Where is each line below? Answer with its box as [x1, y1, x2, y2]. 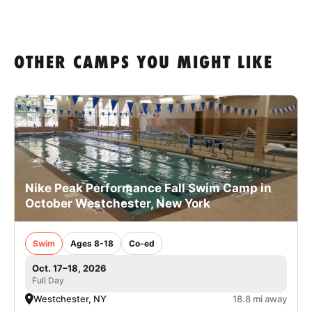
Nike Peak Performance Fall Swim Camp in [25, 180, 272, 195]
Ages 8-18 [70, 237, 114, 249]
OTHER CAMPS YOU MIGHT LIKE [14, 54, 273, 74]
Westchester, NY [33, 292, 107, 304]
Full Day [32, 274, 64, 286]
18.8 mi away [233, 292, 287, 304]
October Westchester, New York [25, 196, 210, 210]
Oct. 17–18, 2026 [32, 262, 107, 274]
